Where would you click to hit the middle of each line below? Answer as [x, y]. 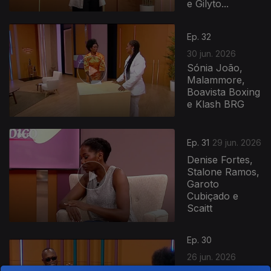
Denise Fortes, [220, 160]
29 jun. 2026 [237, 143]
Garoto [203, 184]
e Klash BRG [216, 104]
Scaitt [200, 208]
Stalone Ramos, [224, 172]
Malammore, [216, 80]
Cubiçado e [213, 196]
